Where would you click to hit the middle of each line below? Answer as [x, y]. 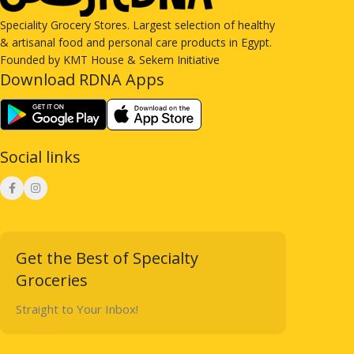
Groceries [52, 280]
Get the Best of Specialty [107, 258]
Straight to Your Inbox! [77, 309]
